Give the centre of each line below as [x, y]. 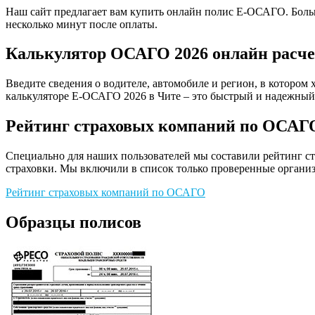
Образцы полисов [73, 223]
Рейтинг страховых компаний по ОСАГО [105, 193]
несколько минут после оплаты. [82, 24]
